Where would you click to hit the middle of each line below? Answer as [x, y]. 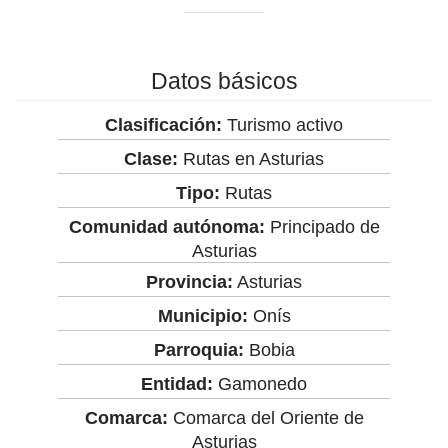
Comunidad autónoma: [166, 226]
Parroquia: [198, 349]
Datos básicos [224, 80]
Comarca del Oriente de [265, 417]
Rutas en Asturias [251, 158]
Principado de [322, 226]
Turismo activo [282, 124]
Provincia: [189, 281]
